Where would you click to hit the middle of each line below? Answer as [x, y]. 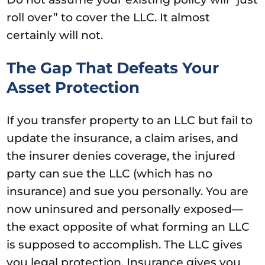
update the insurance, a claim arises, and [123, 138]
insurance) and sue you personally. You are [128, 191]
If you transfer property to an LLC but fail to [130, 120]
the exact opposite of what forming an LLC [128, 227]
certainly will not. [55, 35]
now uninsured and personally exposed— [125, 209]
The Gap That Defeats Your [113, 68]
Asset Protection [73, 87]
